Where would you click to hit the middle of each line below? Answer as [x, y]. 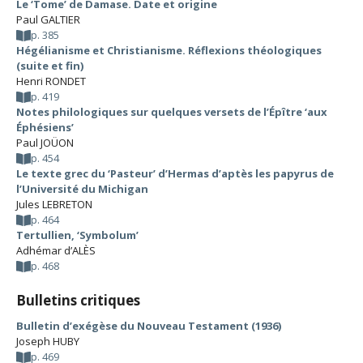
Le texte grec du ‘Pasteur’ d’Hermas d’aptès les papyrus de [175, 173]
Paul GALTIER [48, 19]
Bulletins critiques [78, 300]
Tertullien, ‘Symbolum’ [77, 235]
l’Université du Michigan [82, 189]
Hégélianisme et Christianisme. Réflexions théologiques [169, 50]
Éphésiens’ [45, 127]
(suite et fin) [50, 66]
